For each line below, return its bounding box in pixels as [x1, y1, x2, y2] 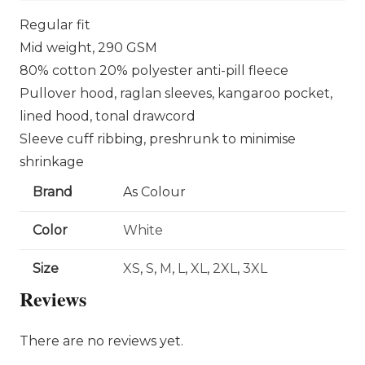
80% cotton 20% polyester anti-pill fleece [20, 63, 288, 79]
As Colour [123, 184, 186, 200]
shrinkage [20, 154, 84, 170]
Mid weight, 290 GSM [20, 40, 157, 56]
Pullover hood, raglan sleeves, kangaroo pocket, [20, 86, 332, 102]
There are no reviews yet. [20, 333, 183, 350]
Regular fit [20, 17, 90, 33]
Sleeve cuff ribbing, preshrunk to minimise [20, 131, 296, 147]
